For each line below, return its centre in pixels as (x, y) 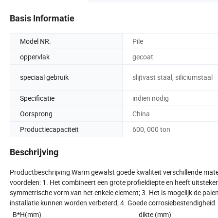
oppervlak (35, 56)
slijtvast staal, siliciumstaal (173, 77)
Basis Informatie (42, 18)
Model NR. (36, 41)
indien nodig (151, 98)
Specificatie (37, 98)
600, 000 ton (151, 129)
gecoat (143, 56)
